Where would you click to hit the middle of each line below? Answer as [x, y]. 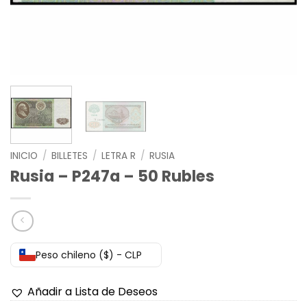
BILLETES [70, 156]
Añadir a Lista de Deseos [93, 292]
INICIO [24, 156]
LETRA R [119, 156]
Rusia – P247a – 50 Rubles [112, 176]
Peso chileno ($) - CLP [89, 255]
